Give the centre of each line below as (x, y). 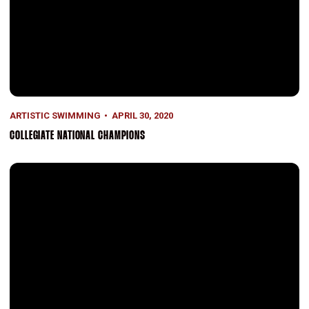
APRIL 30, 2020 (142, 116)
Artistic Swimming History (68, 169)
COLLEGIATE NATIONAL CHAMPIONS (78, 137)
